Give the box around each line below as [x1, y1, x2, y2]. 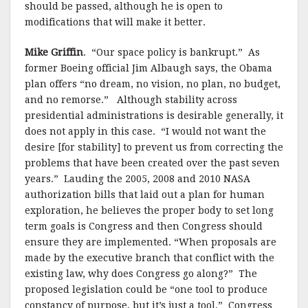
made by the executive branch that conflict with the [25, 252, 274, 263]
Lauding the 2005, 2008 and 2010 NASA [64, 173, 250, 184]
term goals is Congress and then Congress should [25, 221, 263, 232]
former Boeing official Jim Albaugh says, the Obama [25, 63, 272, 74]
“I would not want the [161, 126, 266, 137]
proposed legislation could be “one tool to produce [25, 284, 267, 295]
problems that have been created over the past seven [25, 157, 280, 168]
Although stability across [117, 94, 237, 105]
